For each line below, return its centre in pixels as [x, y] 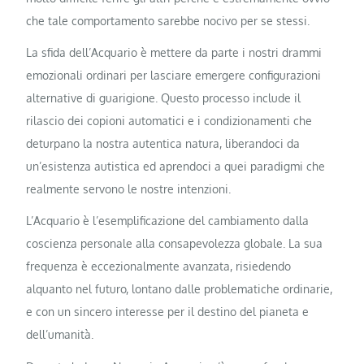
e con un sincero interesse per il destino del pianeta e [168, 312]
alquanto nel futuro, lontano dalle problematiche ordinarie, [180, 289]
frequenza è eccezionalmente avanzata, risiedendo [159, 266]
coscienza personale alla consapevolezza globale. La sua [175, 244]
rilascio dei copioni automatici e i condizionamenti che [169, 121]
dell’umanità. [60, 335]
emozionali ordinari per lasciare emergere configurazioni [174, 76]
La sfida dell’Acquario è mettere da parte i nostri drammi [174, 53]
